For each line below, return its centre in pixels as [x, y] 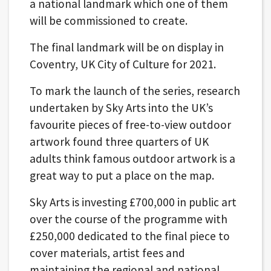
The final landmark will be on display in [126, 47]
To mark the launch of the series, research [135, 90]
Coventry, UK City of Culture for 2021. [122, 64]
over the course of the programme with [128, 219]
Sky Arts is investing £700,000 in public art [133, 202]
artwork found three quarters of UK [119, 141]
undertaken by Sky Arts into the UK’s [121, 107]
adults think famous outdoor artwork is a [132, 158]
